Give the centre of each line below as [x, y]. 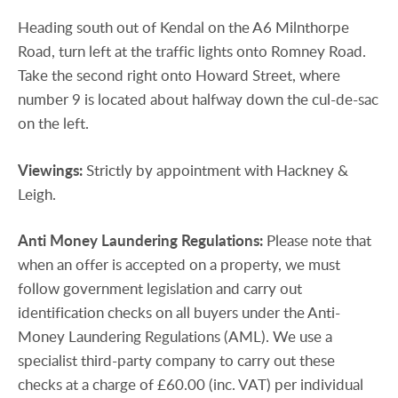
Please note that [319, 240]
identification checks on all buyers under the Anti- [179, 312]
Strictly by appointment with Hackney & [217, 170]
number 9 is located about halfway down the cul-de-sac [198, 99]
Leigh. [37, 194]
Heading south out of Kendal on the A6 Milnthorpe [183, 28]
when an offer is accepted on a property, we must [179, 264]
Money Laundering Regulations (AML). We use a [175, 336]
